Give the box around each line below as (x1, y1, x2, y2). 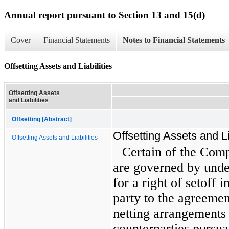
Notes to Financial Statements (123, 36, 225, 45)
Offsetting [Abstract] (12, 116, 72, 122)
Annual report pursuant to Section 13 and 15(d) (4, 9, 205, 20)
